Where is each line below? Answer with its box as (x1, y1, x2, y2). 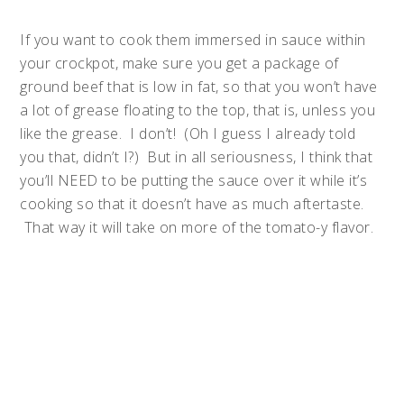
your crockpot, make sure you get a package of (20, 53, 339, 73)
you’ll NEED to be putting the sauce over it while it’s (20, 170, 368, 190)
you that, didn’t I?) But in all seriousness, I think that (20, 147, 373, 167)
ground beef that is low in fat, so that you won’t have (20, 77, 378, 96)
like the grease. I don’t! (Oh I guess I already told (20, 124, 356, 143)
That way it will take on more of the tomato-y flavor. (20, 217, 374, 237)
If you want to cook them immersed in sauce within (20, 30, 366, 50)
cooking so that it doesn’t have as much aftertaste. (20, 194, 364, 214)
